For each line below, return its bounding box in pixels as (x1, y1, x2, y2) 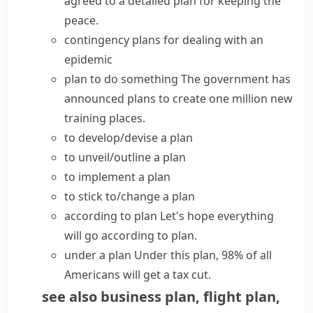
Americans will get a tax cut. (64, 267, 211, 282)
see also (42, 287, 97, 306)
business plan (101, 287, 196, 306)
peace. (64, 13, 99, 28)
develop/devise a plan (78, 130, 193, 145)
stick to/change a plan (78, 189, 195, 204)
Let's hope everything (160, 208, 274, 224)
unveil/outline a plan (78, 150, 186, 165)
